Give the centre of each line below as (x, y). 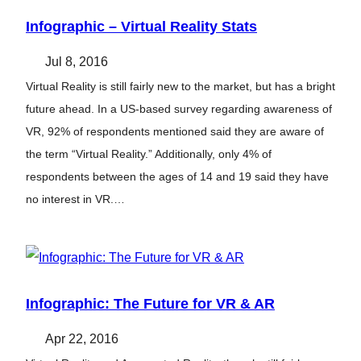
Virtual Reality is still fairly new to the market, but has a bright (180, 87)
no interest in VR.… (75, 199)
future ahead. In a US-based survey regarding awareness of (179, 109)
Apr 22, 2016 (82, 339)
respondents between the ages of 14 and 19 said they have (177, 177)
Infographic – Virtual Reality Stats (141, 27)
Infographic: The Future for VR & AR (150, 304)
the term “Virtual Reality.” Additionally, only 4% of (149, 154)
